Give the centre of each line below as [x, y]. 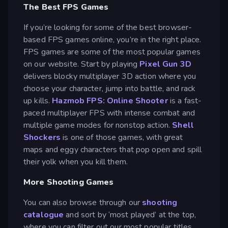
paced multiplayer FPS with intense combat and [109, 113]
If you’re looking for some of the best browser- [108, 27]
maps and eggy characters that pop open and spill [113, 149]
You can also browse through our [83, 202]
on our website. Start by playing [82, 64]
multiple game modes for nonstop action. [98, 125]
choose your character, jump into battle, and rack [110, 88]
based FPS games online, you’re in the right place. [112, 39]
